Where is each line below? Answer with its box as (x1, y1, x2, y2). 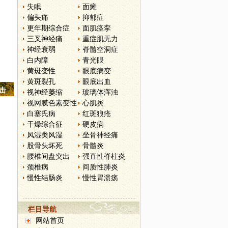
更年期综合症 (27, 24, 70, 32)
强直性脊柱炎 (82, 152, 126, 160)
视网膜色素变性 (27, 99, 77, 107)
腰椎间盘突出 (27, 152, 70, 160)
